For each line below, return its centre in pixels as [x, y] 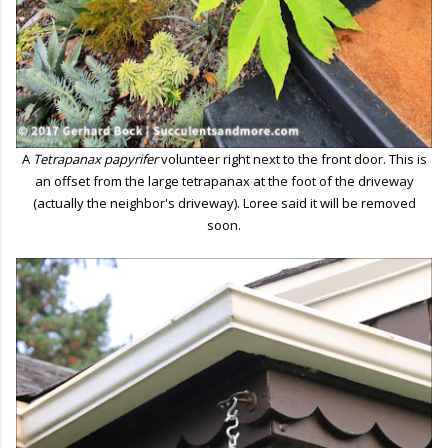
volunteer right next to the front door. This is [292, 159]
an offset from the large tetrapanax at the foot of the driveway [224, 181]
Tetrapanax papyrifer [95, 159]
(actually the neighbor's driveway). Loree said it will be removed [224, 203]
